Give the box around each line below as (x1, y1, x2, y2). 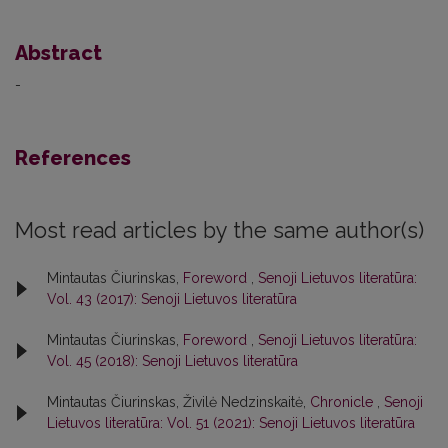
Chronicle (310, 394, 377, 411)
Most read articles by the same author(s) (15, 218, 424, 244)
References (15, 146, 131, 171)
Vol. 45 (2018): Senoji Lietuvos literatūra (47, 353, 298, 370)
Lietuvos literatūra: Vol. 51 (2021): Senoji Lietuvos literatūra (47, 415, 415, 432)
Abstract (15, 41, 102, 66)
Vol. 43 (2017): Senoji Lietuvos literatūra (47, 291, 297, 308)
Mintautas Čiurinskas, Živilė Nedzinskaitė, (47, 394, 310, 411)
